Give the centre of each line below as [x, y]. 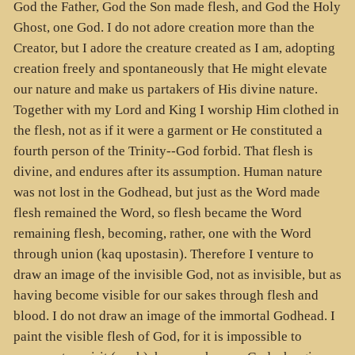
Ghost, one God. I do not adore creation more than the [164, 28]
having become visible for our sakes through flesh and [166, 296]
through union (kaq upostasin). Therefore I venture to [163, 254]
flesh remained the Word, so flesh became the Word [157, 213]
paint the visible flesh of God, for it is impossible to [157, 337]
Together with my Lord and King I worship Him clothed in [176, 110]
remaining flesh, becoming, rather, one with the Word [162, 234]
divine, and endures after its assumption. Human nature [168, 172]
